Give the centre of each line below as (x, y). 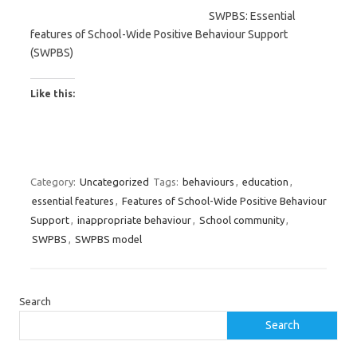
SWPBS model (108, 239)
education (265, 182)
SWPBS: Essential (252, 16)
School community (242, 220)
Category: (54, 182)
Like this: (53, 94)
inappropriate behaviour (134, 220)
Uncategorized (114, 182)
